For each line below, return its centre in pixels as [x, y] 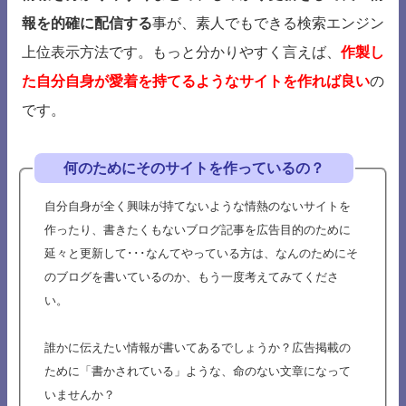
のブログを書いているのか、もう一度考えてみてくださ [192, 277]
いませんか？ [80, 395]
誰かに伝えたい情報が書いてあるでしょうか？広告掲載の [198, 348]
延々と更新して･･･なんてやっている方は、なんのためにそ [201, 254]
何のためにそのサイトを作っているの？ [194, 169]
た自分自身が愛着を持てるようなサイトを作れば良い [196, 82]
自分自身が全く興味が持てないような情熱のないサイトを [198, 207]
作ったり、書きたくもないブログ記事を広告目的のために [198, 230]
